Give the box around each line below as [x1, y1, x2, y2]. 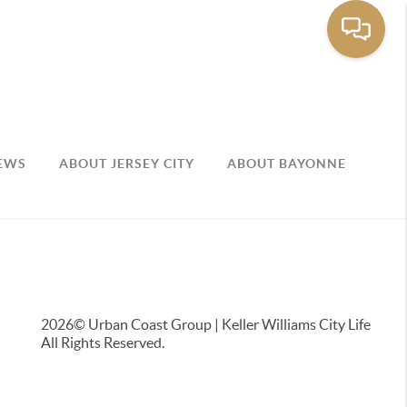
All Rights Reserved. [40, 334, 164, 352]
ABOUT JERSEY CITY [59, 155, 195, 171]
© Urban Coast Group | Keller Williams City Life [73, 316, 371, 333]
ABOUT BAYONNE [227, 155, 347, 171]
